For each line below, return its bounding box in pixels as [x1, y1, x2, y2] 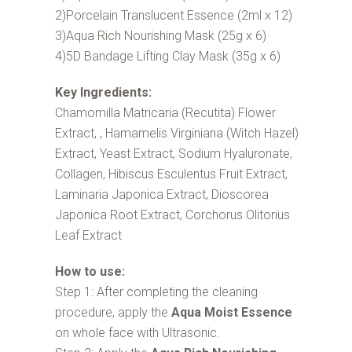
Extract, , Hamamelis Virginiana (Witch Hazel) [54, 126, 299, 141]
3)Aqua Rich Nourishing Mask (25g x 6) [54, 28, 266, 44]
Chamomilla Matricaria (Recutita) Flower [54, 105, 276, 121]
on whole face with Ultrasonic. [54, 325, 220, 341]
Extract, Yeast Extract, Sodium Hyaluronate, [54, 146, 292, 162]
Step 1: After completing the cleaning [54, 284, 258, 300]
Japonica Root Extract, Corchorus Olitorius [54, 207, 290, 223]
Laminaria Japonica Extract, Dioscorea [54, 187, 269, 203]
